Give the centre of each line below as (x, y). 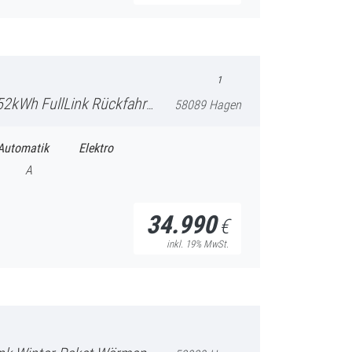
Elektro (96, 147)
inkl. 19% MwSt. (198, 244)
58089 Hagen (208, 104)
